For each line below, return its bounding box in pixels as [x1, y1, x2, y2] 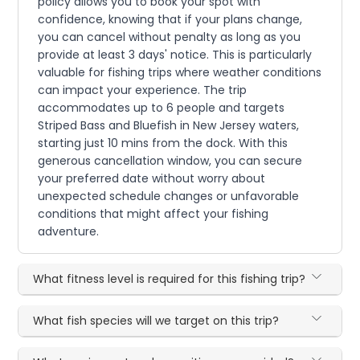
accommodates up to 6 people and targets [38, 99, 285, 116]
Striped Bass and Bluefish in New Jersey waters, [38, 117, 300, 133]
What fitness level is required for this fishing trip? [33, 270, 306, 287]
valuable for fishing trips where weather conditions [38, 63, 322, 80]
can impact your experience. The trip [38, 81, 247, 98]
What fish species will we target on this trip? [33, 312, 280, 329]
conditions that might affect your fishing [38, 205, 269, 222]
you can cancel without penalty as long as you [38, 28, 301, 45]
